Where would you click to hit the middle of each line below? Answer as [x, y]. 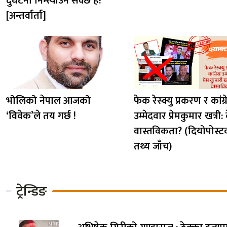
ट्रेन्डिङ [32, 191]
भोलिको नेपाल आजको [48, 101]
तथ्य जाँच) [153, 147]
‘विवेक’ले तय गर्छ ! [41, 116]
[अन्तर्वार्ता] [26, 16]
